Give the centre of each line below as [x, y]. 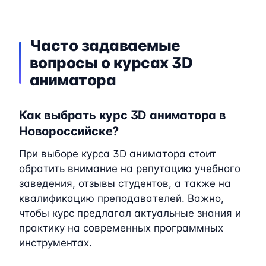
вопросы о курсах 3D [111, 62]
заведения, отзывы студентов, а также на [125, 183]
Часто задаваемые [105, 45]
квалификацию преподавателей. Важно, [121, 198]
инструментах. [56, 243]
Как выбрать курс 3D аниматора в [123, 115]
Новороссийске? [69, 131]
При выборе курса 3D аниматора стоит [118, 153]
